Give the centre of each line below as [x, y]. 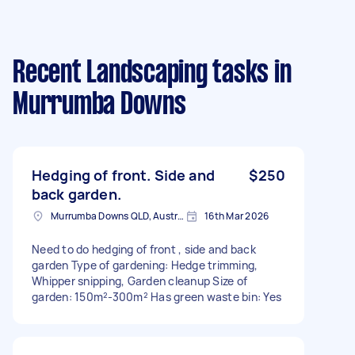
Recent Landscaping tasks [141, 73]
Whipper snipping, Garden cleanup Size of [139, 281]
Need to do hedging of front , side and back [144, 249]
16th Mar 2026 [237, 216]
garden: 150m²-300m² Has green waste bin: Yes [157, 296]
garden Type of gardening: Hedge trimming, [145, 265]
